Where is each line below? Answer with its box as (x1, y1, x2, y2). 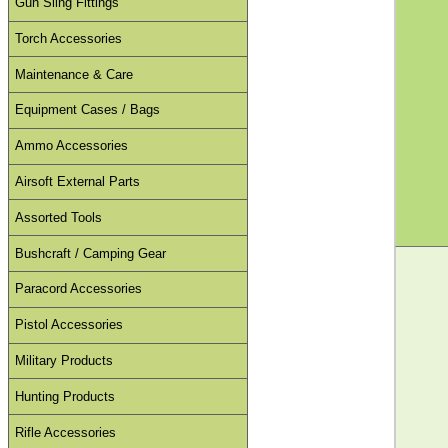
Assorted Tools (15, 209, 103, 225)
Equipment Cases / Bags (15, 102, 161, 118)
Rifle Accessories (15, 424, 117, 440)
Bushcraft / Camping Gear (15, 245, 167, 261)
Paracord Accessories (15, 281, 143, 297)
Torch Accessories (15, 30, 123, 46)
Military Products (15, 352, 114, 368)
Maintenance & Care (15, 66, 134, 82)
